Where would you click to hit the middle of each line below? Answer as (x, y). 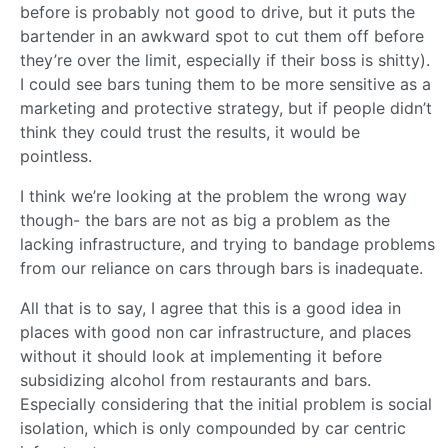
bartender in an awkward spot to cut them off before (222, 36)
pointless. (56, 156)
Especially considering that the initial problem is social (226, 404)
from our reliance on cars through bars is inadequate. (221, 268)
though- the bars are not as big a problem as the (205, 220)
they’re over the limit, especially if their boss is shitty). (225, 60)
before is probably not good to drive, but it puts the (217, 12)
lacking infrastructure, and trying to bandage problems (227, 244)
